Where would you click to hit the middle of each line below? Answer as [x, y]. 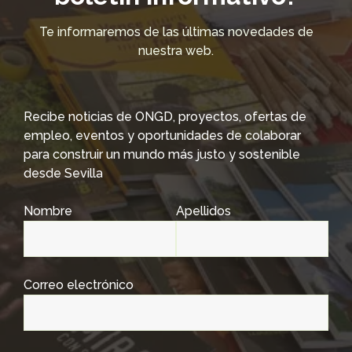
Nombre [48, 211]
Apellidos [203, 211]
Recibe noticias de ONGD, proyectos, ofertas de [165, 117]
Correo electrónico [79, 285]
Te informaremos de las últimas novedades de [176, 32]
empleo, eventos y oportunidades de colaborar [162, 136]
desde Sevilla [63, 173]
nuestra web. [176, 51]
